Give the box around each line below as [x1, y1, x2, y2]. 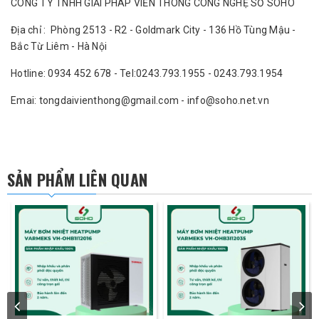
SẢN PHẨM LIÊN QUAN [7, 168, 147, 192]
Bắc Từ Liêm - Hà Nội [11, 41, 107, 53]
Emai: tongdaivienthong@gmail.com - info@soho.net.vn [11, 95, 269, 107]
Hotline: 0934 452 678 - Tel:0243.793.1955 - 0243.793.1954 [11, 68, 283, 80]
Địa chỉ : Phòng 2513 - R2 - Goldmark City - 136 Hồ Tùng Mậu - [11, 24, 296, 36]
